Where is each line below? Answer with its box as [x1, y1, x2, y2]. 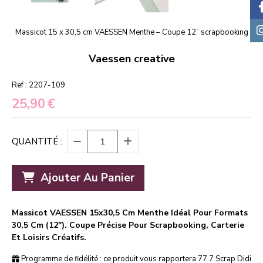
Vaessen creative [88, 52, 175, 66]
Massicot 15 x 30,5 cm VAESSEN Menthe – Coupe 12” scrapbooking [15, 27, 248, 38]
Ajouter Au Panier [41, 170, 134, 186]
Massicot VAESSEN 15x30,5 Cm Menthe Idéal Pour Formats [12, 207, 248, 219]
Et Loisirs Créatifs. [12, 232, 86, 244]
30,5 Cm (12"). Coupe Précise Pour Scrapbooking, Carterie [12, 220, 244, 231]
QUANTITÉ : [12, 136, 62, 148]
